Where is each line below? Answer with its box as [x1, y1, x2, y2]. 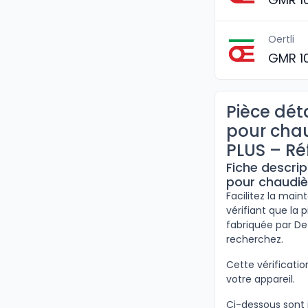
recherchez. [226, 232, 283, 246]
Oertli [268, 32, 294, 46]
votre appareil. [226, 272, 295, 286]
